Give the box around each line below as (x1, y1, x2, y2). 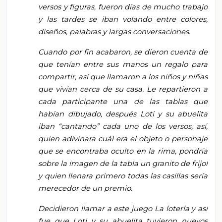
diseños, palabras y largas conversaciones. (38, 27, 190, 37)
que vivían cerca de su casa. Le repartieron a (38, 85, 208, 94)
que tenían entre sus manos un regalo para (38, 60, 208, 69)
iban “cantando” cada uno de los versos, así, (38, 122, 208, 131)
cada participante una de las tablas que (38, 97, 208, 107)
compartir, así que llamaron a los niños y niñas (38, 72, 208, 82)
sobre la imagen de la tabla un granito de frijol (38, 159, 208, 168)
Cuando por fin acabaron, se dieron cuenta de (38, 48, 208, 57)
